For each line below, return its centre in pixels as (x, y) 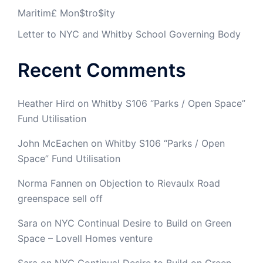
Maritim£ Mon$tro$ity (66, 13)
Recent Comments (102, 70)
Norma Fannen (50, 183)
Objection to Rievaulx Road (160, 183)
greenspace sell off (60, 199)
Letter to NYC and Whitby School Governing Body (129, 34)
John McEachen (53, 144)
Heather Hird (46, 104)
